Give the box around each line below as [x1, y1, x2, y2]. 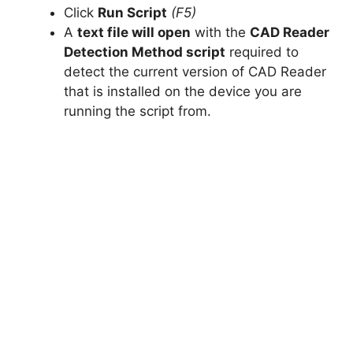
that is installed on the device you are [64, 83, 302, 99]
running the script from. [64, 102, 211, 119]
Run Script [98, 4, 167, 20]
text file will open [77, 24, 191, 40]
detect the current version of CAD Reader [64, 63, 326, 80]
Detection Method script [64, 43, 225, 60]
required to [225, 43, 299, 60]
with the [191, 24, 250, 40]
